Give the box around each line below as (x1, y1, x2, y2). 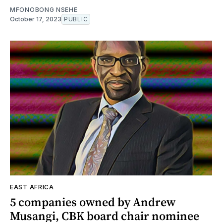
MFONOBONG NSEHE (10, 5, 78, 13)
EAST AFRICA (10, 183, 54, 191)
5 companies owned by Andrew (10, 193, 175, 210)
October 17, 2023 (10, 15, 61, 23)
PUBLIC (64, 15, 88, 23)
